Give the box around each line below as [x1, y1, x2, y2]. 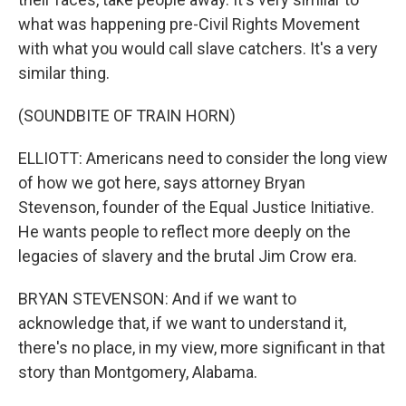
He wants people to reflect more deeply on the [18, 222, 351, 242]
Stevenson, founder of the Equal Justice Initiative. [18, 198, 374, 217]
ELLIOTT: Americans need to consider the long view [18, 149, 388, 169]
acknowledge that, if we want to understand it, [18, 314, 346, 333]
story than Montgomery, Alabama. [18, 362, 257, 382]
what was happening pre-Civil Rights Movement [18, 14, 360, 34]
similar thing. [18, 63, 110, 83]
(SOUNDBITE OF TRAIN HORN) [18, 106, 236, 126]
